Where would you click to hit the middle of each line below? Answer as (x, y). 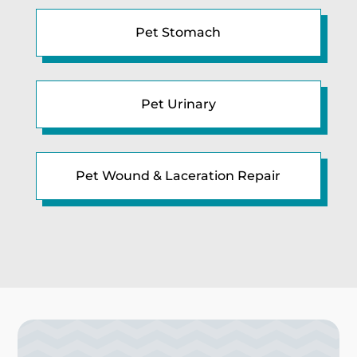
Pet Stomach (178, 32)
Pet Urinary (178, 104)
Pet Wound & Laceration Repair (178, 175)
